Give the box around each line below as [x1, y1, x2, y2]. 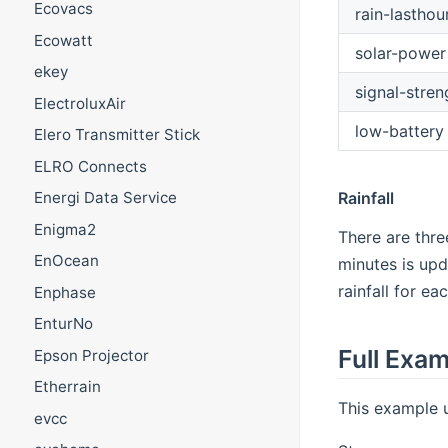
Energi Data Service [33, 188, 177, 208]
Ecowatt [33, 30, 93, 50]
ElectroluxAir [33, 93, 126, 113]
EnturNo [33, 314, 93, 334]
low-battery [354, 120, 444, 141]
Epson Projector [33, 345, 149, 365]
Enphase [33, 282, 96, 302]
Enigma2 [33, 219, 96, 239]
